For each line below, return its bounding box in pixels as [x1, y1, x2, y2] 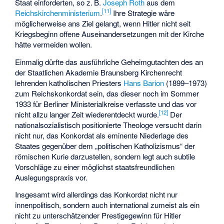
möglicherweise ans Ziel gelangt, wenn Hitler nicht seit [15, 17, 191, 28]
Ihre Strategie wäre [111, 7, 175, 18]
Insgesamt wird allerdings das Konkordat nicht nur [15, 189, 178, 200]
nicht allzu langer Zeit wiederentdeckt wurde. [15, 108, 159, 119]
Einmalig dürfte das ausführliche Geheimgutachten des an [15, 56, 203, 67]
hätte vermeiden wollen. [15, 38, 92, 49]
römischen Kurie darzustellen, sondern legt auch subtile [15, 150, 195, 161]
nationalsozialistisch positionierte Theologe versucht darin [15, 119, 202, 130]
